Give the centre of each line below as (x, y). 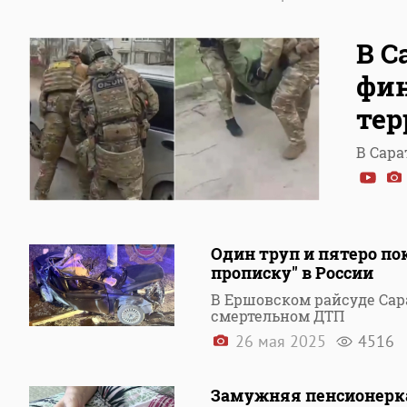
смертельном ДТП (278, 316)
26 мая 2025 (281, 341)
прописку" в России (292, 273)
